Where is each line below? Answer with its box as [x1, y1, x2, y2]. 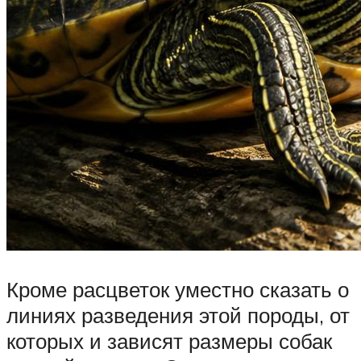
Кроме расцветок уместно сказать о [6, 276, 349, 302]
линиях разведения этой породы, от [6, 301, 350, 328]
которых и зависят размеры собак [6, 327, 332, 354]
